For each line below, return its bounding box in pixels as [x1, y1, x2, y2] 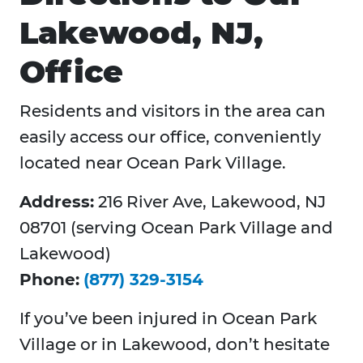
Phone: [19, 270, 79, 290]
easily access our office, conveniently [19, 127, 321, 147]
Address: [19, 192, 94, 212]
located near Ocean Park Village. [19, 153, 286, 173]
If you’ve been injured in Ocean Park [19, 309, 317, 329]
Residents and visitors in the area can [19, 101, 326, 122]
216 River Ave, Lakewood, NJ [94, 192, 326, 212]
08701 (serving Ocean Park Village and [19, 218, 333, 238]
